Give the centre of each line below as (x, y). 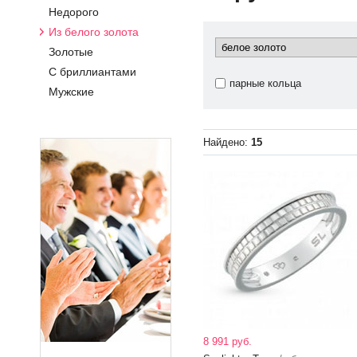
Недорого (74, 12)
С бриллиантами (92, 72)
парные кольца (265, 83)
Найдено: (227, 142)
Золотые (71, 52)
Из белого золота (94, 32)
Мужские (71, 92)
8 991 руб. (228, 341)
